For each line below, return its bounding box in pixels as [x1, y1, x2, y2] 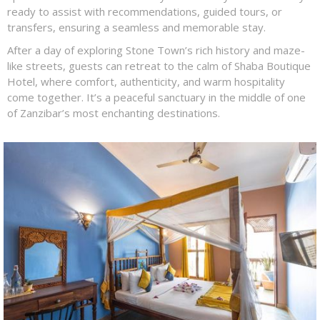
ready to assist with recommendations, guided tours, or [7, 4, 282, 19]
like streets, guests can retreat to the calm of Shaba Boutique [7, 59, 311, 73]
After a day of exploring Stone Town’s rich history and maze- [7, 43, 305, 57]
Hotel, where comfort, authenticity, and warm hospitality [7, 74, 285, 89]
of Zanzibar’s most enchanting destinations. [7, 106, 220, 120]
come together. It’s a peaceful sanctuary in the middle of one [7, 90, 306, 104]
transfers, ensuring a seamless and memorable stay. [7, 20, 266, 34]
